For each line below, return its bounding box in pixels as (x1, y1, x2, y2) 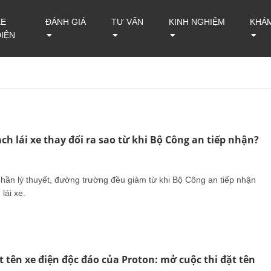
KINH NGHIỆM (169, 17, 226, 27)
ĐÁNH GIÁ (45, 17, 86, 27)
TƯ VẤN (111, 17, 143, 27)
